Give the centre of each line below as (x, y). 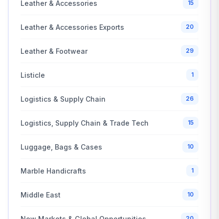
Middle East (41, 195)
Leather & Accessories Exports (72, 27)
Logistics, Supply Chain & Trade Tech (85, 123)
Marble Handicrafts (53, 171)
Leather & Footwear (54, 51)
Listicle (33, 75)
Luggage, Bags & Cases (61, 147)
